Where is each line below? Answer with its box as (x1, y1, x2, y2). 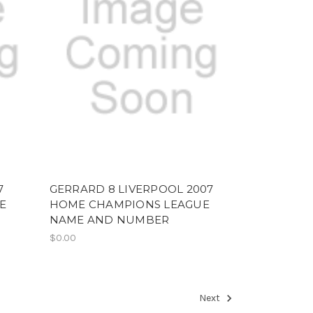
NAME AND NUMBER (49, 212, 170, 226)
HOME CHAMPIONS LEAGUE (49, 197, 210, 211)
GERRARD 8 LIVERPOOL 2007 (49, 182, 214, 196)
